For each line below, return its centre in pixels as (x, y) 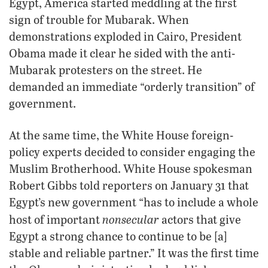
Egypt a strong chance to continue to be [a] (118, 236)
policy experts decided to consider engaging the (132, 151)
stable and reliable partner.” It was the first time (134, 252)
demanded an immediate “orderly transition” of (132, 86)
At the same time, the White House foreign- (121, 135)
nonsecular (131, 219)
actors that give (200, 219)
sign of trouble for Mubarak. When (99, 19)
